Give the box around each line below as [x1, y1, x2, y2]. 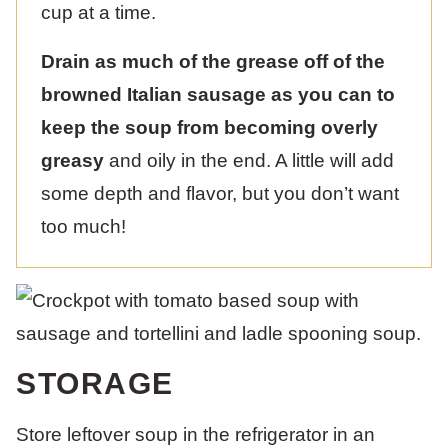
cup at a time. [41, 2, 156, 23]
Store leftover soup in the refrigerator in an [16, 424, 375, 445]
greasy [41, 150, 104, 171]
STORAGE [16, 367, 174, 400]
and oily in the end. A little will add [104, 150, 394, 171]
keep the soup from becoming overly [41, 117, 378, 138]
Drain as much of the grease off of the [41, 51, 385, 72]
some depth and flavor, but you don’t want [41, 183, 399, 204]
